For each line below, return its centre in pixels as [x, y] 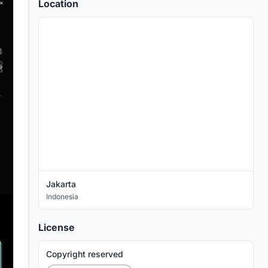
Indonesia [62, 197]
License [57, 227]
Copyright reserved [85, 254]
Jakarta [61, 184]
